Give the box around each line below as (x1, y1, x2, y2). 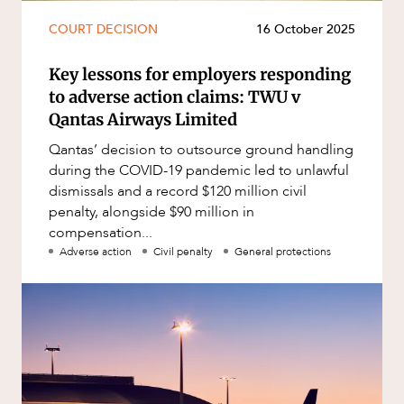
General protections (234, 244, 331, 260)
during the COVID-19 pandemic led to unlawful (49, 161, 349, 181)
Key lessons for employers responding (49, 64, 351, 86)
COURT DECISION (49, 21, 158, 39)
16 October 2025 (256, 21, 355, 39)
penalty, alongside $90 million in (49, 202, 254, 223)
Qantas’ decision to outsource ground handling (49, 140, 353, 161)
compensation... (49, 223, 152, 243)
